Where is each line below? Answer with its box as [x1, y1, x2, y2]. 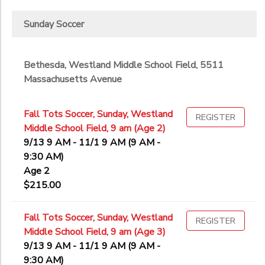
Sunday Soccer [24, 18, 84, 31]
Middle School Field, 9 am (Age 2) [24, 122, 166, 135]
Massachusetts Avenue [24, 73, 122, 86]
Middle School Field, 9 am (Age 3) [24, 225, 166, 239]
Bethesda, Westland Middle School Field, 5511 [24, 59, 224, 72]
